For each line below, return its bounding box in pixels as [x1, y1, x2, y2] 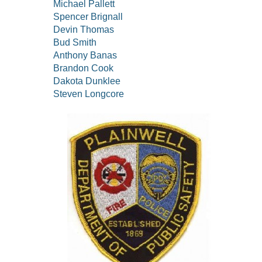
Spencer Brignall [53, 12, 123, 22]
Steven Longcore [53, 89, 124, 99]
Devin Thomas [53, 25, 114, 35]
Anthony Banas [53, 50, 117, 61]
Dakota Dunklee [53, 76, 120, 87]
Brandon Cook [53, 63, 113, 74]
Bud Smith [53, 37, 96, 48]
